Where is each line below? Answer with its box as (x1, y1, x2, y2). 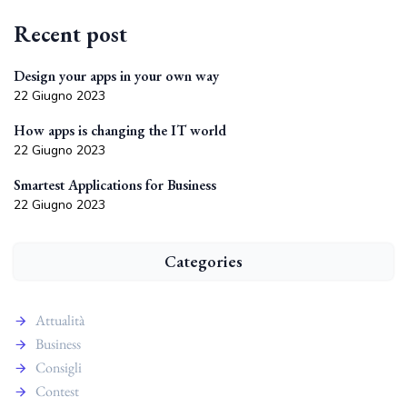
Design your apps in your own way (14, 66, 219, 85)
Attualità (35, 311, 84, 330)
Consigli (35, 358, 82, 377)
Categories (164, 251, 243, 272)
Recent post (14, 20, 127, 48)
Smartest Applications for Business (14, 175, 216, 194)
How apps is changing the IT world (14, 121, 226, 140)
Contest (35, 382, 79, 401)
